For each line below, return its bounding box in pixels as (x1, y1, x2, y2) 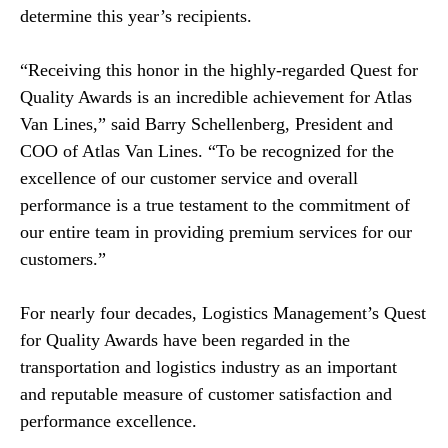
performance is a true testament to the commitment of (20, 195, 410, 216)
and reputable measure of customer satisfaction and (20, 384, 392, 405)
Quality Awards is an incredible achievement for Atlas (20, 87, 412, 108)
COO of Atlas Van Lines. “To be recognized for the (20, 141, 394, 162)
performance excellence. (20, 411, 197, 432)
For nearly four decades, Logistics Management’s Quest (20, 303, 426, 324)
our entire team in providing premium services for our (20, 222, 412, 243)
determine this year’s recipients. (20, 6, 252, 27)
